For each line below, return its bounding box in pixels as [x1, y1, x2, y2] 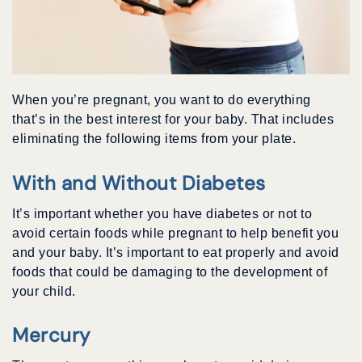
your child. [12, 284, 76, 298]
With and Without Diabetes [12, 170, 266, 196]
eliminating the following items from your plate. [12, 131, 296, 145]
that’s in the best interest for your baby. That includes [12, 112, 334, 126]
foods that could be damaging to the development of [12, 264, 327, 279]
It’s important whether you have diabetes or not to [12, 206, 312, 221]
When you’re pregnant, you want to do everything [12, 92, 311, 107]
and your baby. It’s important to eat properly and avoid [12, 245, 339, 259]
